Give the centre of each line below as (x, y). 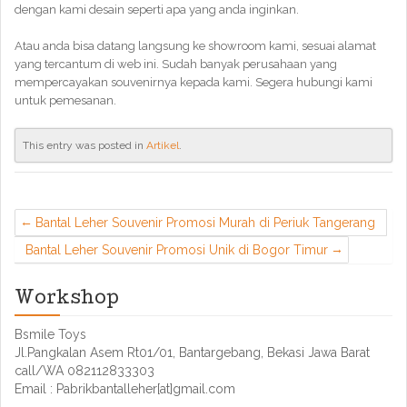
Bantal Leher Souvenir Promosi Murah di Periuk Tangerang (205, 223)
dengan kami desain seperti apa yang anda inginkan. (157, 10)
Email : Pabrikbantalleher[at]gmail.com (125, 389)
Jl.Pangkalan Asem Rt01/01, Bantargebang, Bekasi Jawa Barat (192, 352)
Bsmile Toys (50, 334)
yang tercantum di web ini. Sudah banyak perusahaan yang (176, 64)
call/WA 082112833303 (84, 371)
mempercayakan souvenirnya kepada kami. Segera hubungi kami (194, 82)
